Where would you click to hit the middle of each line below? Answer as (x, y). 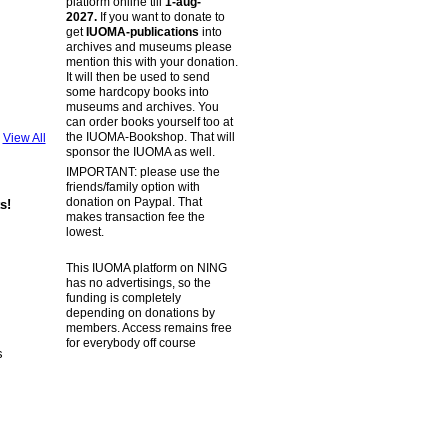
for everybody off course (130, 343)
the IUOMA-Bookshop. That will (150, 136)
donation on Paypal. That (133, 201)
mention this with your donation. (151, 61)
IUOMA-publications (142, 31)
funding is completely (123, 298)
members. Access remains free (148, 328)
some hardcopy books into (137, 91)
